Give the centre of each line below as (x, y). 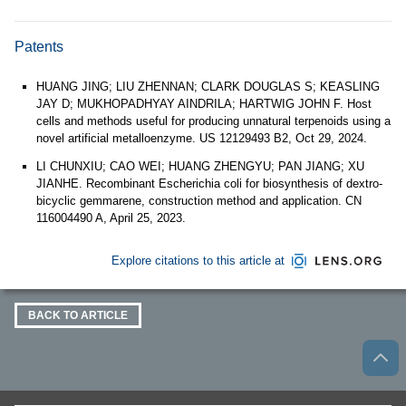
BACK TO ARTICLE (78, 315)
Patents (39, 47)
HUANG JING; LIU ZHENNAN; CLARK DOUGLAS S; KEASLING (208, 87)
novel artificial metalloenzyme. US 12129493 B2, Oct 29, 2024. (202, 138)
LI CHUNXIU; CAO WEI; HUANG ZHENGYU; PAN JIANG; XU (200, 166)
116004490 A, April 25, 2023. (111, 218)
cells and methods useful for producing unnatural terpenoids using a (213, 121)
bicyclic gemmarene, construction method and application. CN (199, 201)
